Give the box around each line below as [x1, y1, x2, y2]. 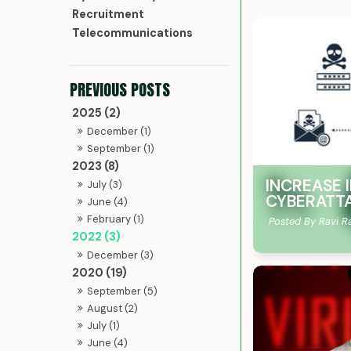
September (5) [87, 284, 158, 298]
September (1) [87, 141, 155, 155]
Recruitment [72, 7, 145, 22]
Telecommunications [72, 26, 194, 41]
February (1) [87, 212, 145, 226]
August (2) [87, 301, 139, 315]
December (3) [87, 248, 154, 262]
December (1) [87, 124, 152, 138]
